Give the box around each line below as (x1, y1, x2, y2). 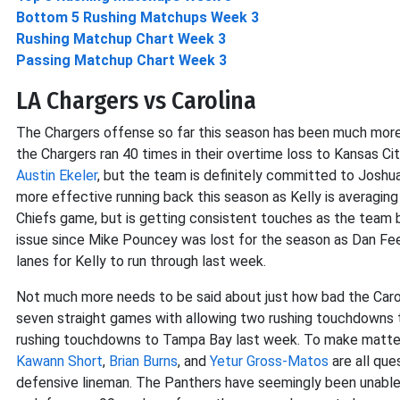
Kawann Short (16, 353, 103, 370)
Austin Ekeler (16, 167, 97, 184)
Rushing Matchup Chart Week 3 (16, 30, 226, 47)
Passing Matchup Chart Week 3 (16, 52, 227, 69)
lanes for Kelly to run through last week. (16, 253, 266, 270)
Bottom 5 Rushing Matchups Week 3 (16, 9, 259, 26)
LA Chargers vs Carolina (16, 86, 256, 115)
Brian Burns (109, 353, 178, 370)
